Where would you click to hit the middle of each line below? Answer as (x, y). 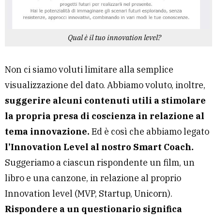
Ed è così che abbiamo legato (150, 131)
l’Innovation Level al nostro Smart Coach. (99, 147)
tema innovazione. (48, 131)
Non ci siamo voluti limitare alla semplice (89, 69)
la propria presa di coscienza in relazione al (105, 116)
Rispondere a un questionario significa (93, 209)
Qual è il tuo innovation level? (114, 37)
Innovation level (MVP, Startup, (70, 193)
